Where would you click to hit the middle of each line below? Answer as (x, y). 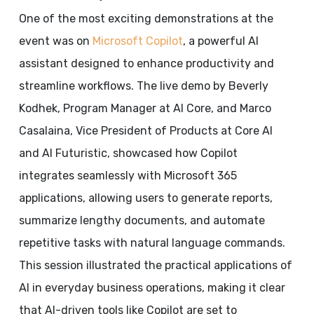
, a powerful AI (220, 41)
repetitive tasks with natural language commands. (152, 243)
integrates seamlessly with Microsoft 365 (128, 176)
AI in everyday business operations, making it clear (152, 288)
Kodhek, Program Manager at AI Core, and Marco (145, 108)
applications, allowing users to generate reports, (145, 198)
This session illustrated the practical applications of (155, 265)
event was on (55, 41)
